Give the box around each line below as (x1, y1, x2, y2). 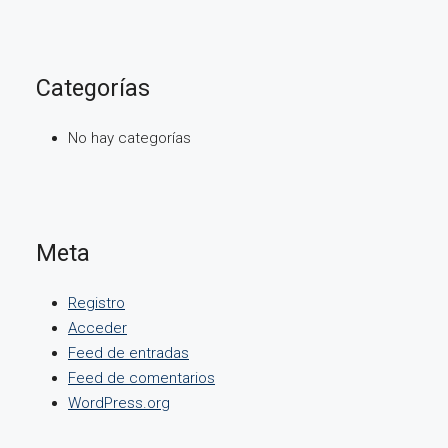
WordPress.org (68, 394, 170, 412)
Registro (68, 294, 125, 312)
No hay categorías (68, 129, 191, 147)
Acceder (68, 319, 127, 337)
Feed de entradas (68, 344, 189, 362)
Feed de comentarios (68, 369, 215, 387)
